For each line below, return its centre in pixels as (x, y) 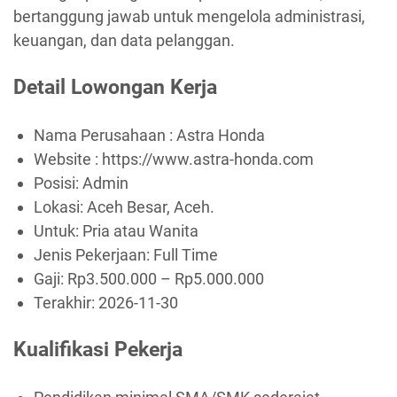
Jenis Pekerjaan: (93, 254)
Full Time (185, 254)
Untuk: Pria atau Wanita (116, 230)
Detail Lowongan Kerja (115, 87)
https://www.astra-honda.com (207, 159)
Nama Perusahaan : (105, 135)
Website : (67, 159)
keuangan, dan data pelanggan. (124, 40)
